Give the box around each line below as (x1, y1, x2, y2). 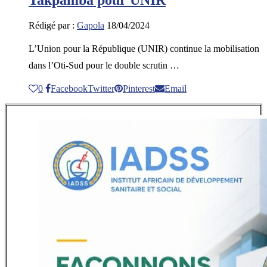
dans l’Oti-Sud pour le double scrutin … (29, 60, 179, 70)
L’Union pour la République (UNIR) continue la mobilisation (29, 43, 259, 54)
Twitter (88, 83, 114, 94)
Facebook (51, 83, 88, 94)
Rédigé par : (29, 20, 77, 30)
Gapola (77, 20, 104, 30)
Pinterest (123, 83, 155, 94)
